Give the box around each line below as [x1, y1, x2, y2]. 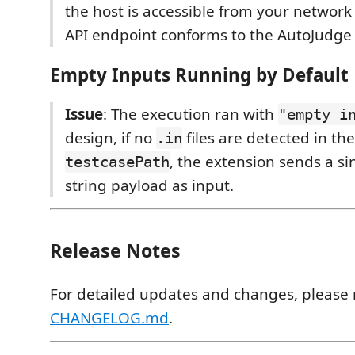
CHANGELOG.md [50, 307, 169, 328]
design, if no [65, 128, 156, 149]
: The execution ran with [103, 104, 278, 125]
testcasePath [65, 153, 170, 171]
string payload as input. [65, 175, 234, 197]
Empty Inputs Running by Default [50, 62, 349, 87]
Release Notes [50, 237, 181, 263]
